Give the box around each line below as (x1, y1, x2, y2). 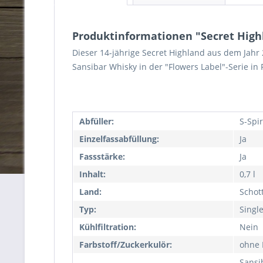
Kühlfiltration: (79, 221, 136, 232)
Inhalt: (79, 168, 106, 180)
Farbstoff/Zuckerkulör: (79, 239, 172, 250)
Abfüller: (79, 116, 114, 127)
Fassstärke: (79, 151, 125, 162)
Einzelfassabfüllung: (79, 133, 159, 144)
